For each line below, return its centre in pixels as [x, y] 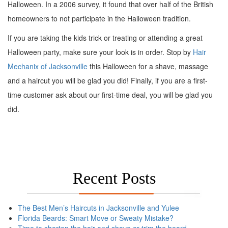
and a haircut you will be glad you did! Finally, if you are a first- [108, 81]
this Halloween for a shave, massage [148, 66]
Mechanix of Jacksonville [48, 66]
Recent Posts [114, 179]
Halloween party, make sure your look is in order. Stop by [100, 52]
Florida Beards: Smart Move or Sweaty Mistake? [96, 218]
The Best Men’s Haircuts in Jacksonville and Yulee [98, 208]
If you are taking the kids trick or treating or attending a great [105, 38]
